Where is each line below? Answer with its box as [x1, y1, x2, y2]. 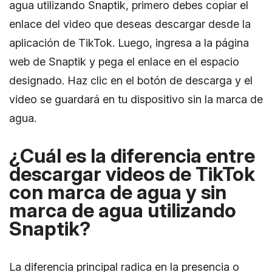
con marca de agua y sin [9, 180, 226, 204]
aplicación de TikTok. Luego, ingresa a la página [9, 36, 249, 49]
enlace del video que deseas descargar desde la [9, 17, 251, 30]
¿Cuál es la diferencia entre [9, 143, 255, 168]
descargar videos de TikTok [9, 161, 255, 186]
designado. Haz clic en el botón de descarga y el [9, 73, 253, 87]
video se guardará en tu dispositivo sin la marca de [9, 92, 263, 106]
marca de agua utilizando [9, 198, 236, 222]
